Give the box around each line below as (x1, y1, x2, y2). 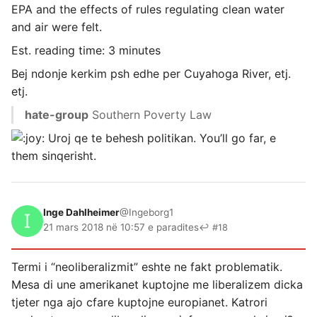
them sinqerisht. (11, 149, 96, 163)
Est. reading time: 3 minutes (11, 43, 161, 58)
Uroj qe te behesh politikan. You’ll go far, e (45, 131, 276, 146)
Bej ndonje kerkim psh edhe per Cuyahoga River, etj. (11, 67, 291, 81)
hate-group (25, 108, 88, 122)
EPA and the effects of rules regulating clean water (11, 2, 284, 17)
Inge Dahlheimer (43, 207, 120, 219)
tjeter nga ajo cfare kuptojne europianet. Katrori (11, 295, 267, 310)
